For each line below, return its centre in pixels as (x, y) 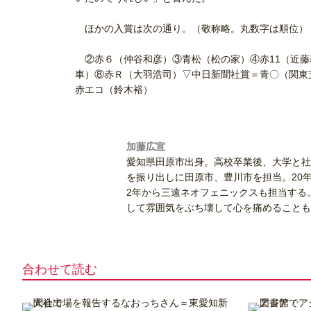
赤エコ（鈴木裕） (114, 90)
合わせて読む (60, 270)
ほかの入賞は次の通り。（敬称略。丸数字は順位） (192, 29)
